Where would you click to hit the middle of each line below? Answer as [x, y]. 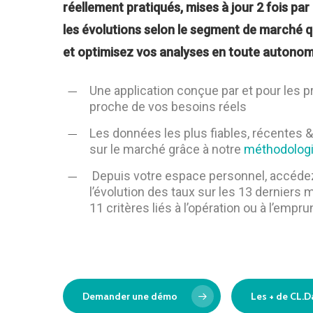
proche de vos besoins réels [168, 106]
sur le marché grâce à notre [167, 149]
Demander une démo [130, 296]
